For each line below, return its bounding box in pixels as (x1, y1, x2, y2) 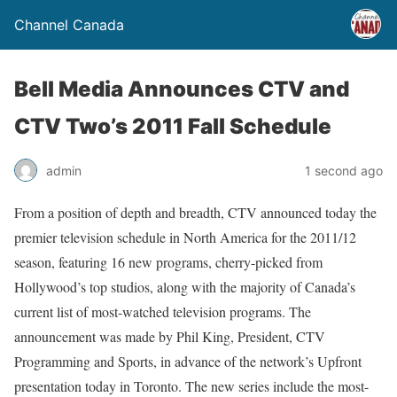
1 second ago (305, 162, 383, 178)
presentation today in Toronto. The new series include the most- (14, 377, 369, 395)
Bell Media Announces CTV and (14, 76, 349, 102)
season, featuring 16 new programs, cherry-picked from (14, 253, 323, 271)
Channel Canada (14, 16, 124, 34)
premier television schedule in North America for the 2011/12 (14, 228, 356, 246)
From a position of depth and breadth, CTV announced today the (14, 203, 377, 222)
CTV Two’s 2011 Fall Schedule (14, 113, 331, 139)
